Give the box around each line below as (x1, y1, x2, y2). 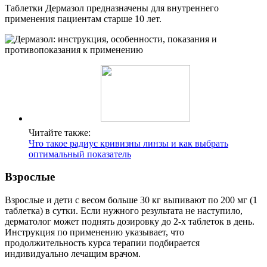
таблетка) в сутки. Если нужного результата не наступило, (5, 206, 243, 216)
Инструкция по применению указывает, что (5, 227, 184, 238)
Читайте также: (29, 127, 91, 138)
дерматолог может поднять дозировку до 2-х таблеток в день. (5, 216, 254, 227)
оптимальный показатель (29, 148, 131, 159)
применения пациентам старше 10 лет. (5, 13, 162, 24)
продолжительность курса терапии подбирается (5, 238, 200, 249)
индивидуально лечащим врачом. (5, 249, 141, 259)
